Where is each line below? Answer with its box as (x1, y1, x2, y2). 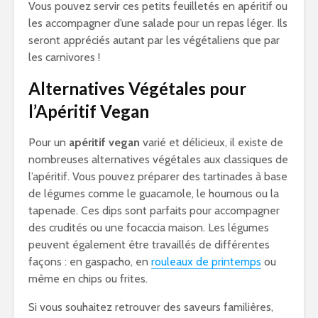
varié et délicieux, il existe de (140, 136, 283, 149)
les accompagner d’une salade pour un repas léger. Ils (28, 16, 287, 30)
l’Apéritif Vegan (28, 101, 149, 121)
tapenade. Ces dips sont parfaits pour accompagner (28, 204, 280, 217)
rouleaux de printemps (151, 255, 261, 268)
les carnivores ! (28, 50, 100, 64)
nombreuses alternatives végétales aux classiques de (28, 153, 288, 166)
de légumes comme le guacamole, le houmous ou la (28, 187, 279, 200)
